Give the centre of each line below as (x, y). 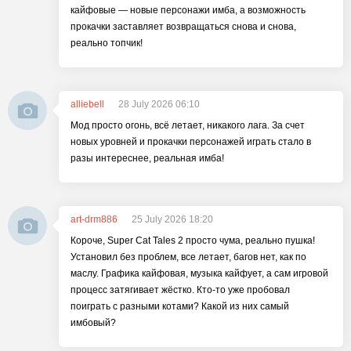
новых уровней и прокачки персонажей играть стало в (191, 142)
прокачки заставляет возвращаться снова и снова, (183, 27)
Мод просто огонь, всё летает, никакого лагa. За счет (188, 125)
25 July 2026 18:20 (172, 219)
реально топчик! (107, 43)
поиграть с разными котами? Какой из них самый (180, 306)
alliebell (87, 104)
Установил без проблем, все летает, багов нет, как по (188, 257)
